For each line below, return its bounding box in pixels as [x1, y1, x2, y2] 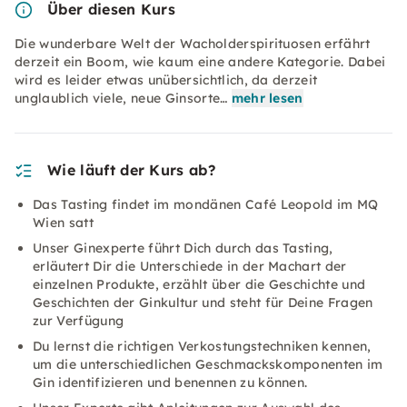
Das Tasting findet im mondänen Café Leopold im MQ [33, 196, 379, 213]
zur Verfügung [33, 313, 124, 329]
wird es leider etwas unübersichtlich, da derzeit [15, 72, 318, 88]
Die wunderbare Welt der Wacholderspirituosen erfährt [15, 35, 371, 52]
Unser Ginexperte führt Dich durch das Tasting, [33, 240, 333, 256]
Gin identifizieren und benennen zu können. [33, 374, 308, 391]
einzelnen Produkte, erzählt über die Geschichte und [33, 276, 366, 293]
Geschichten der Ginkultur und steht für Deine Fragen [33, 294, 373, 311]
